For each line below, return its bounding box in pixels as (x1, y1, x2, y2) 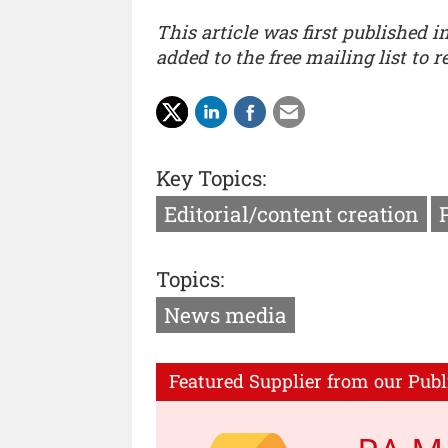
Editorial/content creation (164, 199, 419, 228)
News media (164, 301, 287, 330)
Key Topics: (156, 163, 266, 192)
